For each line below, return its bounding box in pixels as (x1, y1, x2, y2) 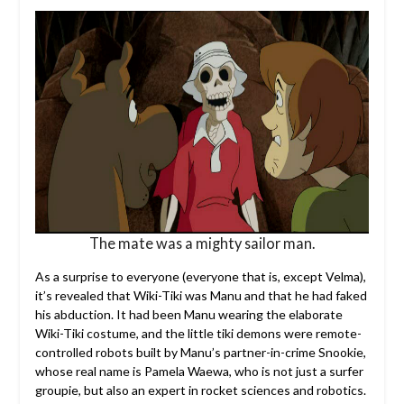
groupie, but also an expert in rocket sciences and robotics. (34, 381, 366, 398)
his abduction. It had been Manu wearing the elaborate (34, 306, 343, 322)
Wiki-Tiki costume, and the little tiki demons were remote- (34, 325, 362, 341)
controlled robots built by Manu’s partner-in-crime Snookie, (34, 344, 366, 360)
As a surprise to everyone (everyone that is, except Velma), (34, 268, 366, 284)
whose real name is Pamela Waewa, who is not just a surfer (34, 363, 363, 379)
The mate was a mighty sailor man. (89, 234, 315, 252)
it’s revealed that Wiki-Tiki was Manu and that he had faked (34, 287, 367, 303)
